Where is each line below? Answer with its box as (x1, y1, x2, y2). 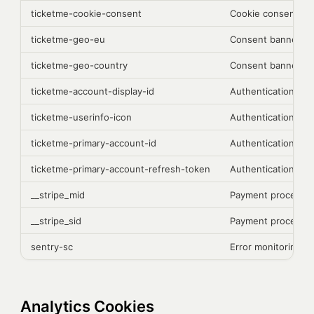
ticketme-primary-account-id (31, 137, 156, 149)
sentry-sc (31, 241, 73, 252)
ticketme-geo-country (31, 60, 128, 71)
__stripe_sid (31, 215, 81, 226)
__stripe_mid (31, 189, 85, 200)
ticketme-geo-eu (31, 34, 105, 45)
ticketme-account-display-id (31, 86, 154, 97)
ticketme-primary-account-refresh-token (31, 163, 210, 175)
